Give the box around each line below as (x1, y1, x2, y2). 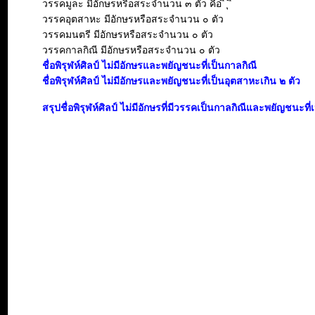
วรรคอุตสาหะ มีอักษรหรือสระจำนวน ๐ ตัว (42, 13, 224, 25)
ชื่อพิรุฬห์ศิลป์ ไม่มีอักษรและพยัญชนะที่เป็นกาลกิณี (42, 60, 257, 71)
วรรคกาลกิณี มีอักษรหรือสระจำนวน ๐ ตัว (42, 44, 220, 56)
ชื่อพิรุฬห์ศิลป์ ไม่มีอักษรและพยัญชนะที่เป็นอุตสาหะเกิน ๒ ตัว (42, 75, 300, 86)
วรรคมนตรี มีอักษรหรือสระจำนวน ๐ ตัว (42, 29, 213, 40)
